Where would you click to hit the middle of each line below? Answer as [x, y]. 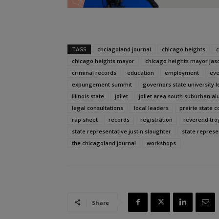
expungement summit [102, 84]
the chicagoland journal [104, 143]
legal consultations [98, 108]
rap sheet [85, 119]
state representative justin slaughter [121, 131]
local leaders [151, 108]
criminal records [94, 72]
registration [156, 119]
